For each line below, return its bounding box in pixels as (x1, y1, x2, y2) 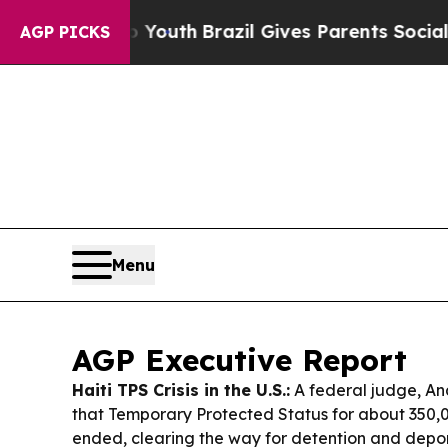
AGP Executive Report (72, 341, 407, 379)
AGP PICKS (20, 22, 110, 42)
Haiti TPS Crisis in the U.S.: (72, 380, 290, 400)
